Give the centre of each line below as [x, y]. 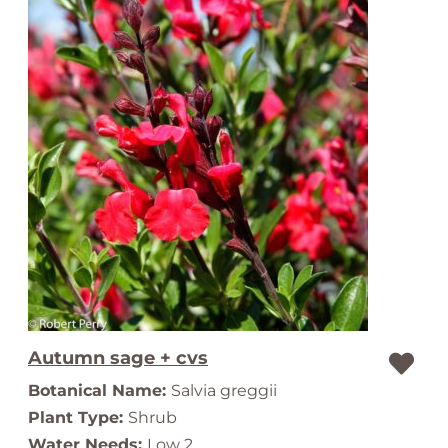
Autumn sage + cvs [118, 358]
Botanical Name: [99, 390]
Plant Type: [78, 417]
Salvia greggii [224, 390]
